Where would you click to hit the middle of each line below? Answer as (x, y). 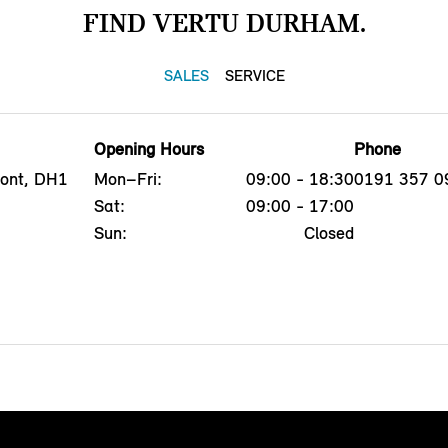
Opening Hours (148, 148)
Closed (329, 232)
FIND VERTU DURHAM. (224, 22)
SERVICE (254, 75)
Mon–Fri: (127, 178)
